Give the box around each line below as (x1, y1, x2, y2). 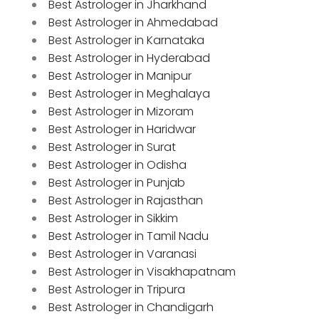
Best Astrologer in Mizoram (48, 103, 194, 120)
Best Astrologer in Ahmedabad (48, 14, 218, 31)
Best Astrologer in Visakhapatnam (48, 263, 236, 280)
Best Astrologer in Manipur (48, 67, 192, 84)
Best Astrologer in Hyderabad (48, 49, 210, 66)
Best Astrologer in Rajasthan (48, 192, 203, 209)
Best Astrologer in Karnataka (48, 31, 204, 48)
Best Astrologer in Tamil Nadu (48, 227, 209, 244)
